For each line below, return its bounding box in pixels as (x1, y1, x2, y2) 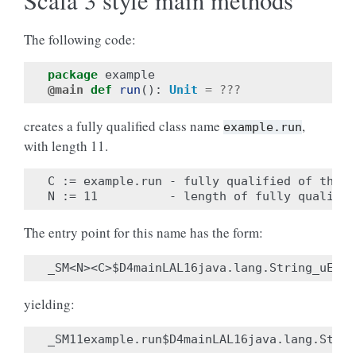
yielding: (24, 295, 75, 313)
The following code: (24, 30, 136, 48)
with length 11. (24, 137, 108, 155)
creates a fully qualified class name (24, 117, 223, 135)
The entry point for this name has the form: (24, 223, 263, 242)
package (48, 68, 98, 82)
